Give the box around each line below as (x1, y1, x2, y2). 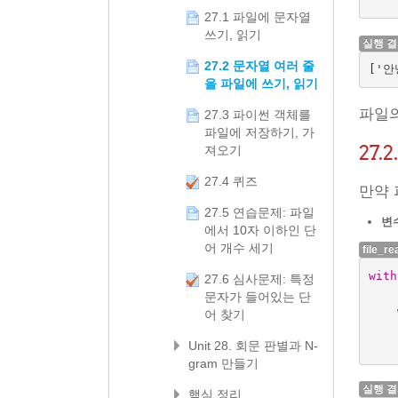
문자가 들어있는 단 (204, 290, 311, 304)
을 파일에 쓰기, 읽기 (204, 76, 318, 91)
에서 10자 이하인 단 (204, 223, 316, 237)
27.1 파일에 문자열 (204, 10, 311, 24)
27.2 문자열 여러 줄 (204, 59, 314, 73)
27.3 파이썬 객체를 (204, 107, 311, 122)
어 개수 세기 (204, 241, 274, 255)
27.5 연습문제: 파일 (204, 205, 314, 219)
